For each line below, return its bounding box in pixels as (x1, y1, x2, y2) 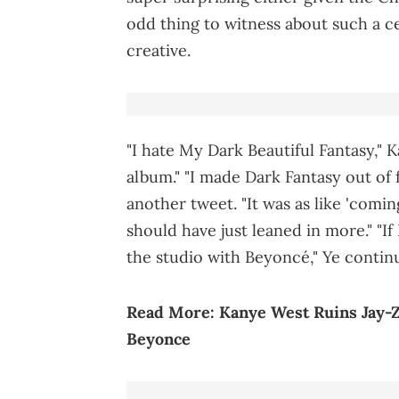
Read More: (126, 301, 219, 322)
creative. (126, 40, 191, 61)
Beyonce (126, 328, 191, 349)
